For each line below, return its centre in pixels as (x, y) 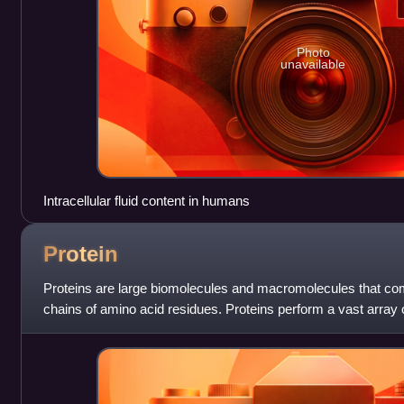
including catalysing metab (120, 329)
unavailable (313, 64)
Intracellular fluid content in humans (146, 200)
